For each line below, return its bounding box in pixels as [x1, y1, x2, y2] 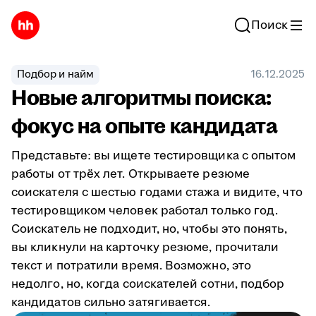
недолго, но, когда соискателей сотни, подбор [11, 276, 285, 293]
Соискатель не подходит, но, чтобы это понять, [11, 221, 287, 238]
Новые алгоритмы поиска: [11, 83, 272, 114]
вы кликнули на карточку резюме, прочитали [11, 239, 279, 256]
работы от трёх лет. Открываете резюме [11, 166, 250, 183]
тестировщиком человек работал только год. [11, 202, 279, 219]
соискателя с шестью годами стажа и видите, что [11, 184, 303, 201]
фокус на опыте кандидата [11, 111, 278, 142]
